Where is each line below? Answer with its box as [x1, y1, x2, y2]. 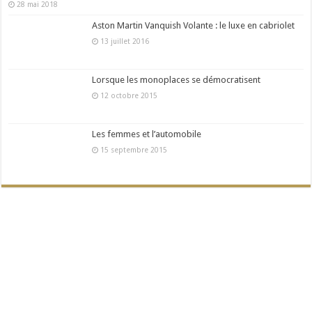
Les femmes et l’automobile [92, 128, 202, 139]
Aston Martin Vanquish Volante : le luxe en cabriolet [92, 19, 295, 31]
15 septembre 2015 [98, 145, 168, 154]
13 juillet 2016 [98, 36, 150, 45]
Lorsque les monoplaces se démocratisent [92, 74, 261, 85]
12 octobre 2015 [98, 91, 158, 100]
